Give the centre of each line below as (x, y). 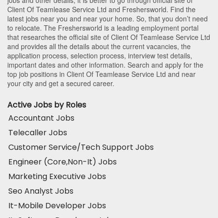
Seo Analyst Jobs (41, 191)
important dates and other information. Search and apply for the (105, 65)
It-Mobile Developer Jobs (57, 206)
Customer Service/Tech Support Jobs (81, 147)
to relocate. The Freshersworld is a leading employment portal (103, 28)
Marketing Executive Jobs (57, 177)
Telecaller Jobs (38, 133)
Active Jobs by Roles (47, 105)
